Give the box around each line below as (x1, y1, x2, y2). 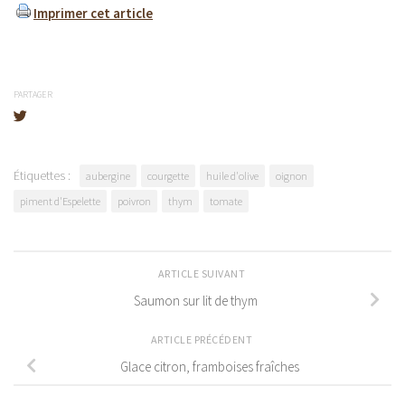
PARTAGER (14, 88, 52, 100)
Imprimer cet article (33, 4, 153, 22)
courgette (147, 168, 189, 183)
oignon (276, 168, 307, 183)
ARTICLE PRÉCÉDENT (150, 332, 255, 346)
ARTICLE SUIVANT (157, 266, 248, 280)
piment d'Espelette (20, 193, 100, 208)
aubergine (86, 168, 130, 183)
